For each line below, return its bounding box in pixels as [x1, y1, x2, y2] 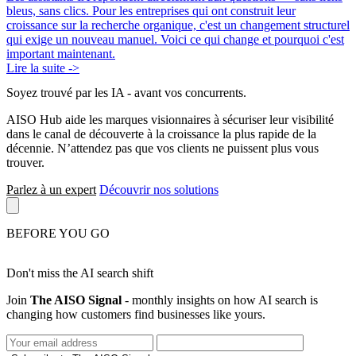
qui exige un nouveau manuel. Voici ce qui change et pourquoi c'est [6, 32, 344, 46]
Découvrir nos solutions [99, 183, 219, 197]
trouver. [6, 156, 44, 170]
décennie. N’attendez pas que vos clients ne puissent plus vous [6, 141, 319, 156]
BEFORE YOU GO [6, 226, 110, 241]
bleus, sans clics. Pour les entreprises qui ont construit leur [6, 3, 296, 17]
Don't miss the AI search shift [6, 266, 153, 281]
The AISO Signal [30, 293, 122, 308]
